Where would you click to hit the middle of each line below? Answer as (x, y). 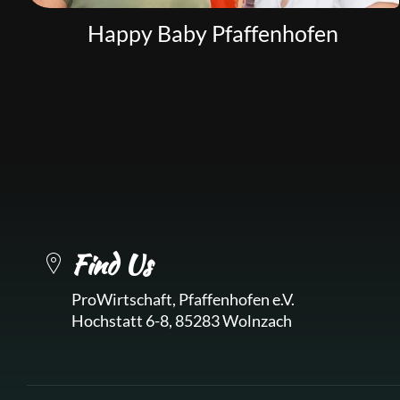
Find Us (112, 264)
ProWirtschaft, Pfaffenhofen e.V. (183, 299)
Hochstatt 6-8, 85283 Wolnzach (182, 321)
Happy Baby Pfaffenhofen (213, 33)
